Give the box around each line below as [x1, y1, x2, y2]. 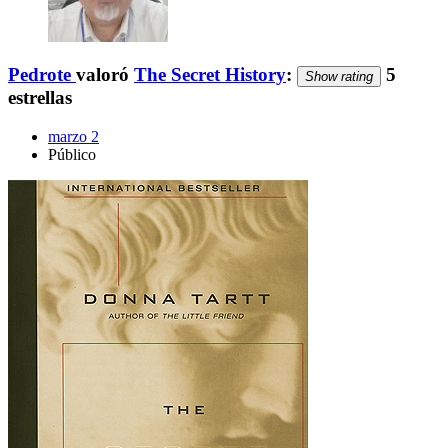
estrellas [8, 87, 72, 109]
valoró [76, 64, 134, 86]
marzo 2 [48, 127, 99, 145]
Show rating [305, 69, 373, 85]
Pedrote [8, 64, 71, 86]
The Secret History [134, 64, 286, 86]
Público [48, 145, 96, 163]
